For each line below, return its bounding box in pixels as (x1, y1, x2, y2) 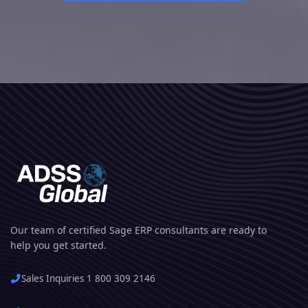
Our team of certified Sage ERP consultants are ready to (10, 223, 267, 237)
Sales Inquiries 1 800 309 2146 (21, 272, 155, 285)
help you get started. (10, 239, 107, 252)
